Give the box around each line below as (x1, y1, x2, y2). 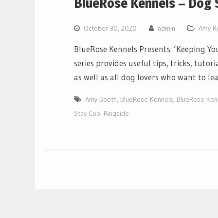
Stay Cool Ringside (74, 109, 129, 118)
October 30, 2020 (84, 23, 137, 33)
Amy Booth (85, 94, 117, 104)
